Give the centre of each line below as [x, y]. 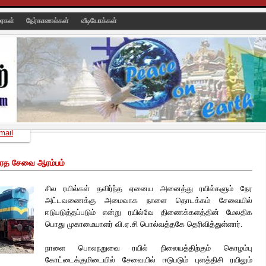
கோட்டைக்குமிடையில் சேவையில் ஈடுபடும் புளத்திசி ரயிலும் [148, 260]
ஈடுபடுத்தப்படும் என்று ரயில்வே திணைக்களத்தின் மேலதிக [148, 212]
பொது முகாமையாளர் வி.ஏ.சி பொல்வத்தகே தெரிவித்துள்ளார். [144, 224]
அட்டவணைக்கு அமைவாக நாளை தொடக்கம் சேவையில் [148, 200]
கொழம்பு [238, 248]
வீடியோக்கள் [99, 21]
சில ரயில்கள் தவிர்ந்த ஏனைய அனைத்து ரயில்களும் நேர [148, 189]
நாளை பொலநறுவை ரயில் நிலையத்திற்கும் [134, 248]
